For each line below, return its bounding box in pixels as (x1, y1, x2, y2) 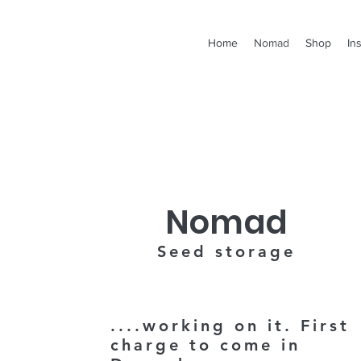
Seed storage (157, 242, 296, 261)
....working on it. (110, 316, 301, 335)
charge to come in (110, 335, 301, 355)
